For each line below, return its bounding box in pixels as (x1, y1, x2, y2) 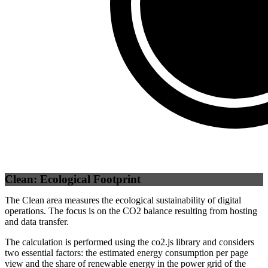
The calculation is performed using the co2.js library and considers (5, 237, 254, 248)
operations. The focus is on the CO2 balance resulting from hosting (5, 206, 257, 217)
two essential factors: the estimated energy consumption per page (5, 248, 248, 258)
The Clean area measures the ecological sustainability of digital (5, 195, 241, 206)
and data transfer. (5, 217, 69, 227)
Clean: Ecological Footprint (5, 172, 141, 185)
